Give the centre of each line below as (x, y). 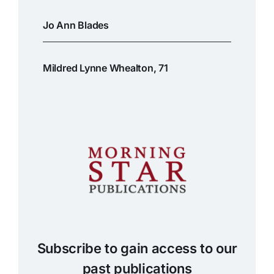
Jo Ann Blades (76, 25)
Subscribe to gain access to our (137, 248)
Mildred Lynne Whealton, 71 (105, 68)
